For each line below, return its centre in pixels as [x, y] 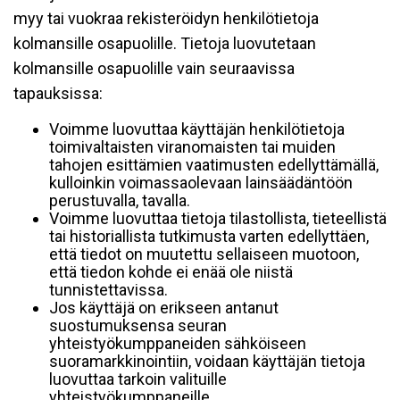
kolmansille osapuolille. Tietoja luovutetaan [165, 43]
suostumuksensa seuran [138, 325]
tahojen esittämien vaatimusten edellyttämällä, [214, 165]
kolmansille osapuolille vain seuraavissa [154, 68]
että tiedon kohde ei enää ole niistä [171, 272]
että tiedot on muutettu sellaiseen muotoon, [204, 254]
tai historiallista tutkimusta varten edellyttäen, [209, 236]
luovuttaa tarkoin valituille [138, 379]
